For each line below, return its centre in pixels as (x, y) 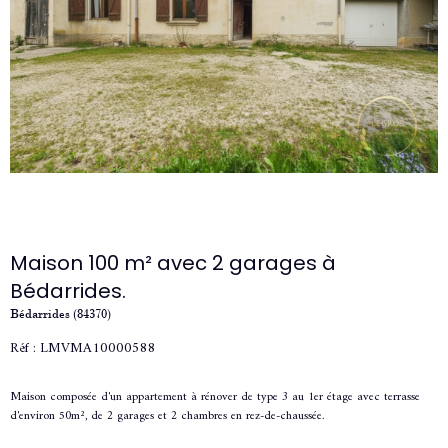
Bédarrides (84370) (60, 313)
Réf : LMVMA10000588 (83, 348)
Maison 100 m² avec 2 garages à (173, 262)
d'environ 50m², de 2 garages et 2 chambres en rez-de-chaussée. (167, 417)
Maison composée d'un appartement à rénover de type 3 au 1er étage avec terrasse (215, 398)
